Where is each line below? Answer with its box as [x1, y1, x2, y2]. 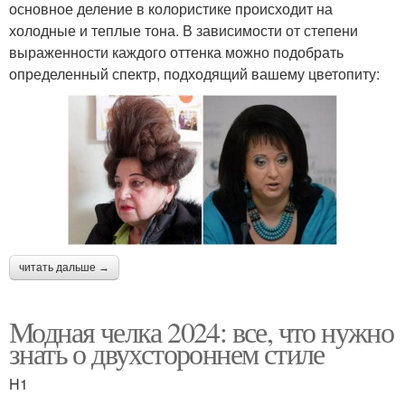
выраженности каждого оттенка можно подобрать [9, 41, 344, 62]
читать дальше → [19, 261, 109, 275]
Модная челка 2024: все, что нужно [9, 312, 394, 352]
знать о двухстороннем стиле [9, 334, 325, 373]
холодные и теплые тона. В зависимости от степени [9, 19, 358, 41]
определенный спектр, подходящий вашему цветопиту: [9, 62, 380, 84]
